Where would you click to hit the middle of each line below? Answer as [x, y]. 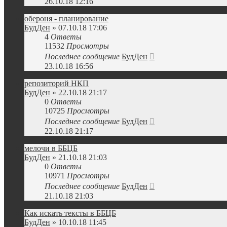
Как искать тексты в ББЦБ [70, 213]
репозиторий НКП [56, 83]
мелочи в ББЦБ [51, 148]
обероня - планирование [66, 18]
